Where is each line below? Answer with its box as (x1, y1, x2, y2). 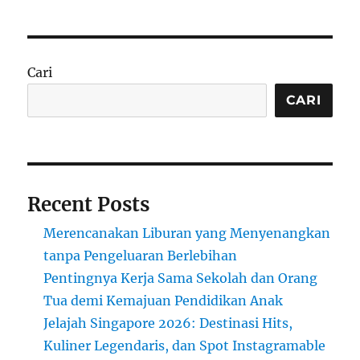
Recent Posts (27, 191, 150, 217)
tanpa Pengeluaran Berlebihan (43, 247, 238, 264)
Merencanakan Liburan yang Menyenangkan (43, 224, 331, 241)
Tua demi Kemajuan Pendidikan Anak (43, 292, 284, 309)
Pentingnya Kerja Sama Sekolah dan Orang (43, 269, 318, 286)
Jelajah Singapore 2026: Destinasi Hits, (43, 314, 293, 331)
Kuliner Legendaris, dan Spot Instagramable (43, 337, 326, 354)
